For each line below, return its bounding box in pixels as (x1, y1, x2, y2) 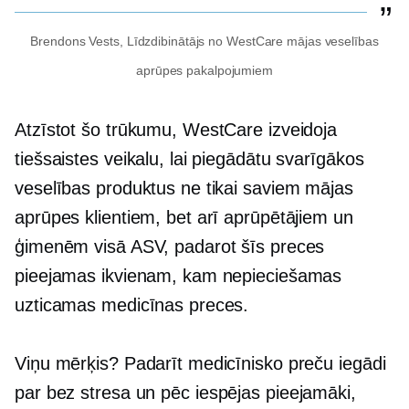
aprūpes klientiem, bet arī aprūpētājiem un (15, 207, 353, 227)
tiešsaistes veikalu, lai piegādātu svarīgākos (15, 149, 364, 169)
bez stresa (46, 383, 131, 403)
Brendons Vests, (30, 34, 127, 48)
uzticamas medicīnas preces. (15, 295, 249, 315)
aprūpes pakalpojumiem (136, 63, 273, 78)
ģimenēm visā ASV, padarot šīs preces (15, 236, 325, 257)
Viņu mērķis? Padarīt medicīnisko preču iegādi (15, 353, 386, 373)
